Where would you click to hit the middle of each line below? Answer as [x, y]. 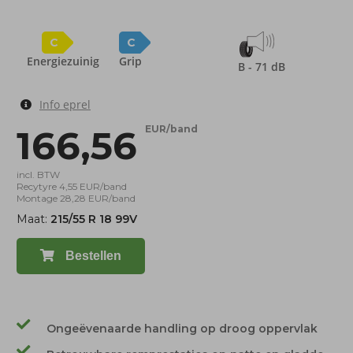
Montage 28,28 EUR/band [76, 198]
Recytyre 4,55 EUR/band [72, 186]
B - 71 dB [261, 67]
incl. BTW [38, 175]
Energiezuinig [63, 61]
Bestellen [92, 256]
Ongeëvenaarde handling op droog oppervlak [182, 329]
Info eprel [65, 104]
